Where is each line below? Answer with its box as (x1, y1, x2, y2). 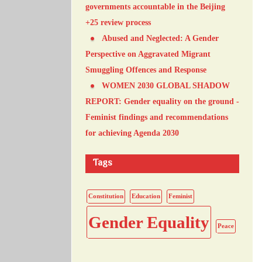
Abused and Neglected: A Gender (102, 33, 219, 43)
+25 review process (85, 18, 151, 27)
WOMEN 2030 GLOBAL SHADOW (102, 81, 230, 90)
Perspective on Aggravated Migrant (85, 49, 211, 58)
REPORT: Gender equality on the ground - (85, 96, 239, 106)
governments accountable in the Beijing (85, 2, 225, 11)
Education (132, 192, 160, 199)
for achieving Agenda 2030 (85, 128, 179, 137)
